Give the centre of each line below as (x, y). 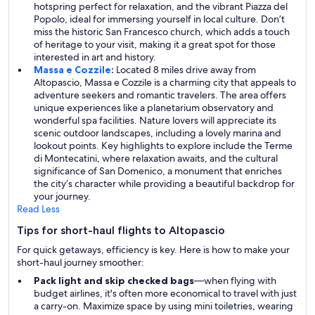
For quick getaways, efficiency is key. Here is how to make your (153, 250)
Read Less (38, 209)
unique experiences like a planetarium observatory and (154, 108)
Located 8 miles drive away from (185, 70)
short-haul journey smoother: (81, 262)
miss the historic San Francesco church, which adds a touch (162, 32)
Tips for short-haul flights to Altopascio (121, 230)
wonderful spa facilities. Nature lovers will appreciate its (155, 120)
